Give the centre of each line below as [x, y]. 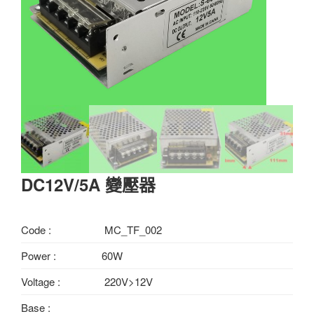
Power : [39, 255]
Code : [36, 229]
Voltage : [41, 281]
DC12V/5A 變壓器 [88, 184]
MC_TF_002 [132, 229]
